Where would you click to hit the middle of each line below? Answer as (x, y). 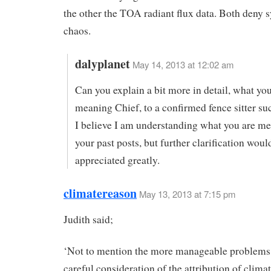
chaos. (77, 31)
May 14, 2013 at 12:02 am (183, 64)
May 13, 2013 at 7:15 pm (187, 194)
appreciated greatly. (117, 160)
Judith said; (88, 219)
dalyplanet (102, 64)
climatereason (100, 193)
